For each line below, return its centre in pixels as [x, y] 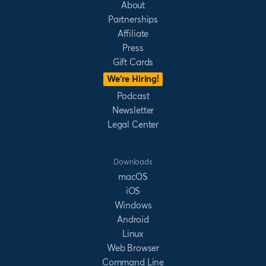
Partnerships [133, 20]
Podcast [133, 96]
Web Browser [133, 248]
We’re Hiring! [133, 79]
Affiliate [133, 34]
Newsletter [133, 110]
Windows [133, 205]
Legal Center [133, 125]
